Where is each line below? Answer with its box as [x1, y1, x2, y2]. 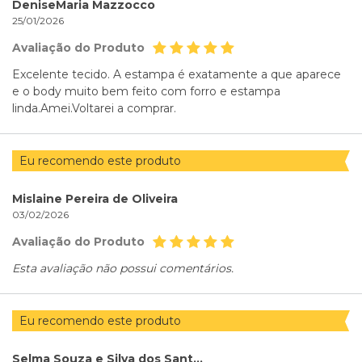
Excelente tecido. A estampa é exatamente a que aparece [12, 66, 341, 82]
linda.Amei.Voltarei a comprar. [12, 100, 176, 116]
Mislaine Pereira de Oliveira [12, 191, 178, 206]
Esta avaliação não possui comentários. [12, 260, 234, 276]
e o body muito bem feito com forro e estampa [12, 83, 280, 99]
